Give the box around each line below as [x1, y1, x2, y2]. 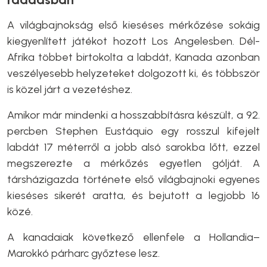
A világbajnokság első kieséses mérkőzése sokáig [7, 18, 260, 32]
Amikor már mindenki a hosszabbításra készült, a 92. [7, 108, 260, 122]
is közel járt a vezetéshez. [7, 83, 132, 96]
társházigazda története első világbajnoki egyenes [7, 173, 260, 186]
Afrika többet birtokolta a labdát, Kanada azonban [7, 51, 260, 64]
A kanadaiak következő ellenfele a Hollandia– [7, 231, 260, 244]
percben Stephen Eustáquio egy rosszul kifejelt [7, 125, 260, 138]
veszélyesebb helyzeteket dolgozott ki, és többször [7, 67, 260, 80]
